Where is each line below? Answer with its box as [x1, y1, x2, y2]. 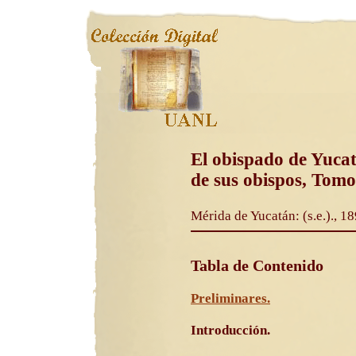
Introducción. [191, 322, 270, 338]
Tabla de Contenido [191, 256, 323, 274]
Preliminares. [191, 290, 270, 306]
